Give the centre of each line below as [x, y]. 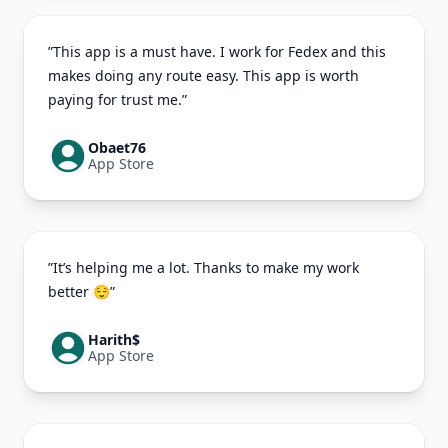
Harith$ [114, 340]
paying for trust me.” [117, 100]
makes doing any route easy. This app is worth [203, 76]
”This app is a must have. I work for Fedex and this [217, 52]
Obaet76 [117, 148]
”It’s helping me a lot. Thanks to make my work [203, 268]
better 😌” [81, 292]
